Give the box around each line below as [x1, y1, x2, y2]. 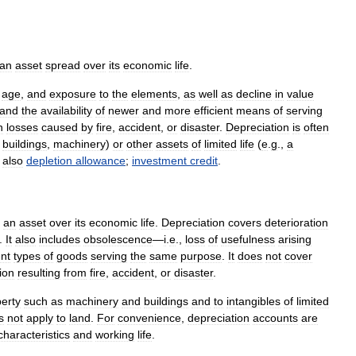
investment [132, 154, 187, 167]
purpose [180, 250, 222, 262]
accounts [253, 311, 298, 324]
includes [39, 233, 80, 246]
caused [41, 121, 78, 133]
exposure [49, 87, 96, 100]
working [95, 328, 134, 341]
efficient [194, 104, 233, 117]
